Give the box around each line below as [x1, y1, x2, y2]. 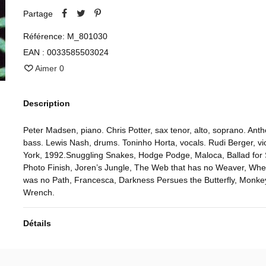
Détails [23, 218, 51, 229]
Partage [23, 9, 53, 19]
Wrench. [23, 188, 55, 198]
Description [23, 99, 70, 109]
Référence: [23, 31, 65, 42]
